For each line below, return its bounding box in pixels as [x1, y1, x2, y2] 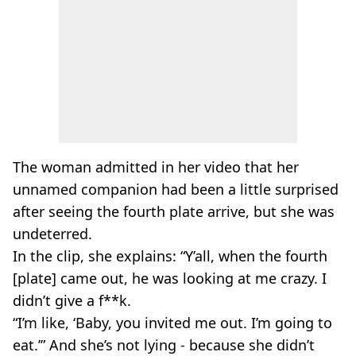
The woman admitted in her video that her [13, 157, 299, 176]
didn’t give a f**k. [13, 291, 131, 310]
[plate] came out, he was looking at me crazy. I [13, 269, 327, 288]
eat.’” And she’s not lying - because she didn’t [13, 335, 315, 354]
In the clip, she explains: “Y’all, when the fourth [13, 246, 327, 265]
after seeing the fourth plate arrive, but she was [13, 202, 335, 221]
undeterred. [13, 224, 92, 243]
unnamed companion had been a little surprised [13, 180, 339, 199]
